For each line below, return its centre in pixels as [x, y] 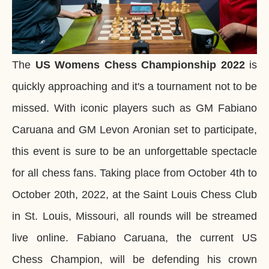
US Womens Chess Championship [125, 65]
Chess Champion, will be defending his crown [134, 260]
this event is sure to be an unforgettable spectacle [134, 152]
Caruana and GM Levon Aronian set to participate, [134, 130]
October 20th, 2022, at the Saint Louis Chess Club [134, 195]
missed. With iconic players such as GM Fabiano [134, 108]
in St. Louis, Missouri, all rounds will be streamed [134, 216]
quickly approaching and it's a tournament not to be [134, 87]
